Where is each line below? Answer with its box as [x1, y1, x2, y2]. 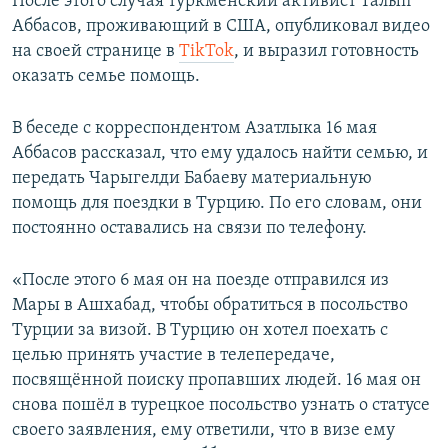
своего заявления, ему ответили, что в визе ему [12, 420, 395, 440]
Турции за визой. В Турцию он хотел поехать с [12, 320, 388, 340]
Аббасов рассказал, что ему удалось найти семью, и [12, 143, 428, 163]
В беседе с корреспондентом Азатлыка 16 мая [12, 118, 377, 138]
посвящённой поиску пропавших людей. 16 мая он [12, 370, 421, 390]
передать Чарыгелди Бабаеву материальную [12, 168, 372, 188]
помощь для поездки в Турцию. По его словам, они [12, 193, 422, 213]
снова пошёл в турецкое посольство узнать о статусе [12, 395, 430, 415]
